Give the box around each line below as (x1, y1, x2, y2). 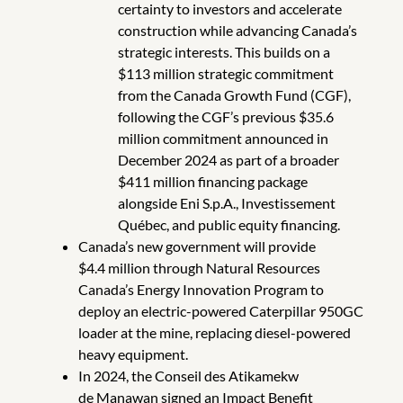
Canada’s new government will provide (77, 237, 316, 255)
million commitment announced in (117, 129, 328, 147)
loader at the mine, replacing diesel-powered (77, 323, 351, 341)
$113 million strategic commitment (117, 64, 334, 82)
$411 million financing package (117, 172, 308, 190)
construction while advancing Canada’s (117, 21, 357, 39)
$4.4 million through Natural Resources (77, 258, 320, 276)
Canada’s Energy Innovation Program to (77, 280, 324, 298)
